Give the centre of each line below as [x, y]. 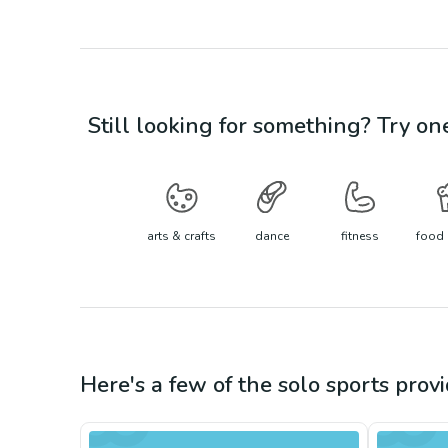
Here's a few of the [179, 385]
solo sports [333, 385]
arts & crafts [181, 236]
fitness [360, 236]
